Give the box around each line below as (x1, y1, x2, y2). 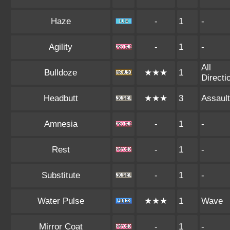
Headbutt (43, 93, 78, 103)
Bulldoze (44, 68, 77, 78)
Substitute (41, 170, 80, 180)
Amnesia (44, 119, 78, 129)
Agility (49, 42, 72, 52)
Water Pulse (37, 196, 84, 206)
